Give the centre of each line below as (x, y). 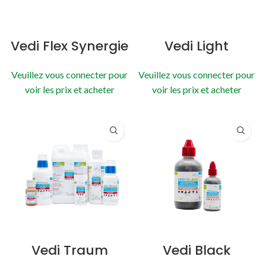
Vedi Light (197, 46)
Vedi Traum (69, 250)
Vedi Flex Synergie (69, 46)
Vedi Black (197, 250)
